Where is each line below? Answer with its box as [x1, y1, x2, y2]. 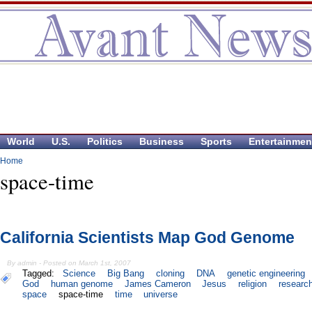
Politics [87, 136, 123, 147]
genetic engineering [226, 268, 305, 279]
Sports [201, 136, 232, 147]
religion [238, 279, 267, 290]
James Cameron [124, 279, 191, 290]
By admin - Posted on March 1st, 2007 [7, 259, 132, 267]
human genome [50, 279, 113, 290]
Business [139, 136, 184, 147]
